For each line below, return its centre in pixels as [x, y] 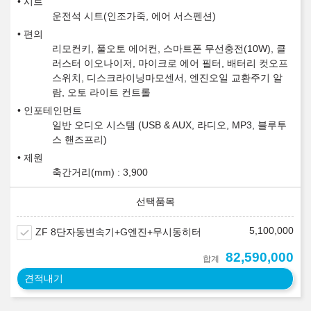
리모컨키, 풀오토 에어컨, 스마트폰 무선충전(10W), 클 [169, 49]
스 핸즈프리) [79, 140]
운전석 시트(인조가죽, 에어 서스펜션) [134, 16]
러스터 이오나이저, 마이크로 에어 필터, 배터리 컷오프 [170, 64]
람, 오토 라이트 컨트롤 [101, 93]
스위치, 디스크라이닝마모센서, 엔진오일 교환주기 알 [167, 78]
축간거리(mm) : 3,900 [100, 173]
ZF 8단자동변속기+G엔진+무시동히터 [118, 232]
